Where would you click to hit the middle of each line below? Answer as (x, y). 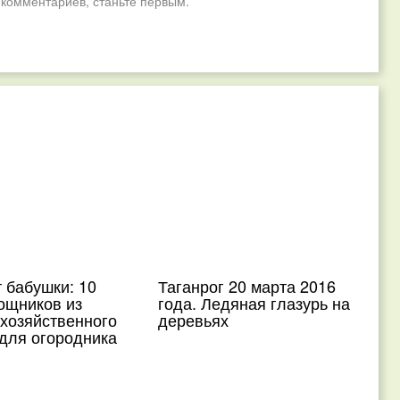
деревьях (194, 320)
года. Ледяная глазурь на (254, 303)
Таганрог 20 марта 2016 (247, 286)
